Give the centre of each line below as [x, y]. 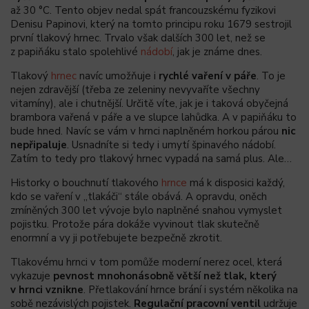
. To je [271, 76]
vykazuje [32, 276]
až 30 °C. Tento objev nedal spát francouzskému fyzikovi [143, 10]
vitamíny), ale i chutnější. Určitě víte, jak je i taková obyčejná [149, 103]
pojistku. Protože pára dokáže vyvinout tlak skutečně [135, 224]
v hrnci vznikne [47, 289]
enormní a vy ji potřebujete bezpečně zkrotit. [116, 238]
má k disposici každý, [236, 182]
